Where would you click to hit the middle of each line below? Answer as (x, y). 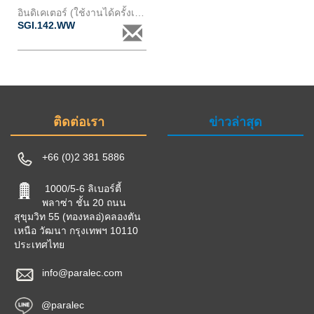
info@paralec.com (82, 273)
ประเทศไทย (39, 245)
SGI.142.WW (48, 25)
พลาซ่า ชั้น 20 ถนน (84, 203)
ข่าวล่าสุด (235, 122)
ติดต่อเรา (78, 122)
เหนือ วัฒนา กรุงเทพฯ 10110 (76, 231)
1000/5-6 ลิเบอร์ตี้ (82, 189)
